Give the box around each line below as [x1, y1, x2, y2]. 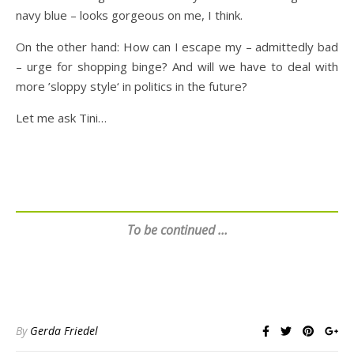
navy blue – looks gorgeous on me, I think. [16, 7, 243, 24]
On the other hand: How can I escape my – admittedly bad [16, 39, 338, 55]
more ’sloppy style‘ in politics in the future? [16, 78, 247, 95]
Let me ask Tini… [16, 110, 107, 126]
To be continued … [126, 221, 228, 239]
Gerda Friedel [30, 323, 98, 339]
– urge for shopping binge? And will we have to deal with [16, 58, 338, 75]
